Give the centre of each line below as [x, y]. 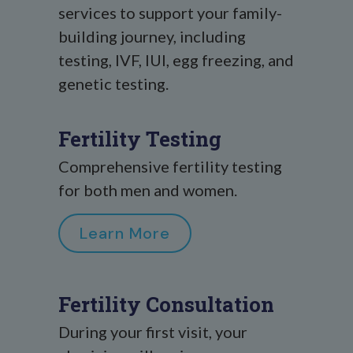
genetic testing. [113, 84]
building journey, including [152, 36]
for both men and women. [148, 190]
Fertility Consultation [166, 304]
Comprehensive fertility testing [170, 166]
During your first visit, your [153, 332]
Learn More [125, 233]
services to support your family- [170, 13]
